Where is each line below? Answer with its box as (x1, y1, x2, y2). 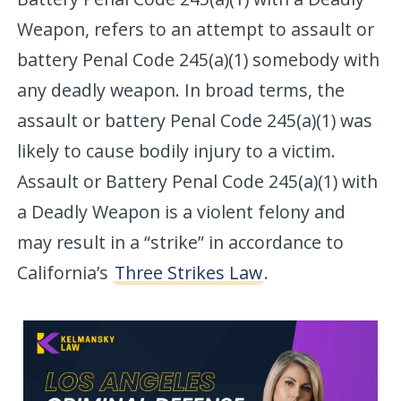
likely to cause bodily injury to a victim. (17, 138, 337, 163)
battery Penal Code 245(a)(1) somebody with (17, 47, 380, 72)
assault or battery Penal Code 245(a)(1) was (17, 107, 373, 132)
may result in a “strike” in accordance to (17, 229, 345, 254)
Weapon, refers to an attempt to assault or (17, 16, 375, 41)
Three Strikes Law (115, 260, 263, 285)
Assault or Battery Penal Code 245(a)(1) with (17, 168, 379, 193)
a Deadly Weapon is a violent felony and (17, 199, 346, 224)
